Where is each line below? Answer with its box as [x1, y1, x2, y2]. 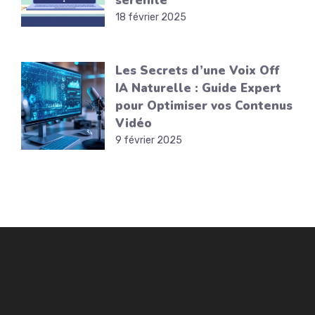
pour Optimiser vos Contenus [115, 98, 293, 115]
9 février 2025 [115, 134, 183, 147]
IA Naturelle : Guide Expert [115, 80, 282, 97]
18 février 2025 [115, 11, 187, 24]
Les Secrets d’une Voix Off [115, 63, 281, 79]
